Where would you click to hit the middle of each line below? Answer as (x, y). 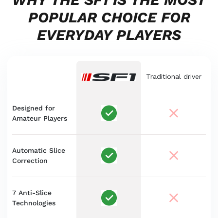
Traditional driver (173, 77)
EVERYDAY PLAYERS (109, 35)
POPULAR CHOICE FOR (109, 18)
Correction (30, 161)
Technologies (34, 203)
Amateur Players (40, 118)
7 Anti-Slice (32, 193)
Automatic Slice (39, 151)
